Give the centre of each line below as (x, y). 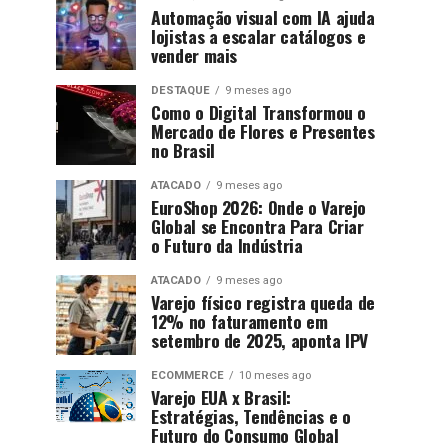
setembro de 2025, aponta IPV (260, 340)
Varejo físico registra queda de (263, 302)
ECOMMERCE (187, 375)
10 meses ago (275, 375)
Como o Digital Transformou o (259, 112)
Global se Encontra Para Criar (257, 226)
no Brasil (183, 150)
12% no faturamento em (239, 321)
